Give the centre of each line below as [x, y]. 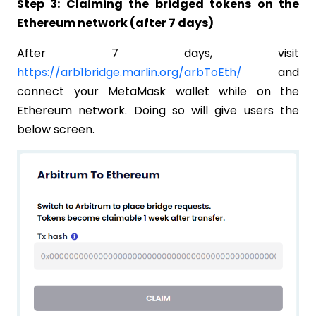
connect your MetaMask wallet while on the [158, 91]
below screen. [56, 129]
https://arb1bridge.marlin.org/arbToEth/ [129, 72]
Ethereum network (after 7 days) [115, 23]
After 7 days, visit [158, 53]
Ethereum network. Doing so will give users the [158, 110]
